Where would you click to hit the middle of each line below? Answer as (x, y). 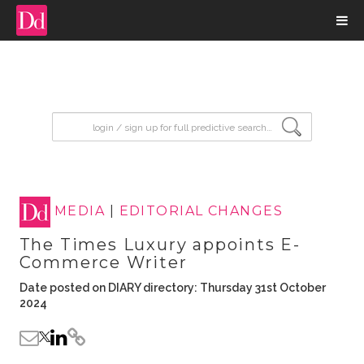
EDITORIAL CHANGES (201, 211)
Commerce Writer (103, 262)
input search (93, 120)
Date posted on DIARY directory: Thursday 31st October (172, 288)
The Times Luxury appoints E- (160, 245)
